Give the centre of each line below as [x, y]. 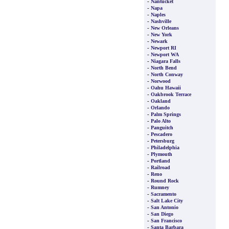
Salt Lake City [167, 201]
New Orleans [165, 28]
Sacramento [164, 194]
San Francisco [166, 221]
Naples [158, 15]
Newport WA [165, 54]
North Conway [167, 74]
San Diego [162, 214]
